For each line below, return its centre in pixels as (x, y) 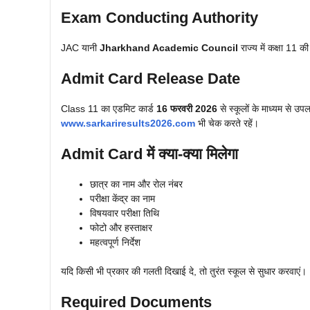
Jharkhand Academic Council (169, 48)
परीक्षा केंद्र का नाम (122, 199)
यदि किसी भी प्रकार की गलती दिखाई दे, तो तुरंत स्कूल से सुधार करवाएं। (184, 272)
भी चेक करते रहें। (227, 124)
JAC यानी (80, 48)
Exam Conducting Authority (159, 18)
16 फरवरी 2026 (187, 109)
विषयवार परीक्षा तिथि (125, 213)
